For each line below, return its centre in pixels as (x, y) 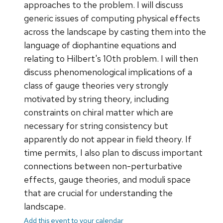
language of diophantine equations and (100, 45)
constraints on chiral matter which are (99, 112)
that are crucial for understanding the (98, 193)
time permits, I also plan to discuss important (113, 152)
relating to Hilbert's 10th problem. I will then (111, 58)
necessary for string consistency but (96, 125)
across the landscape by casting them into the (115, 31)
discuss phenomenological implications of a (108, 72)
